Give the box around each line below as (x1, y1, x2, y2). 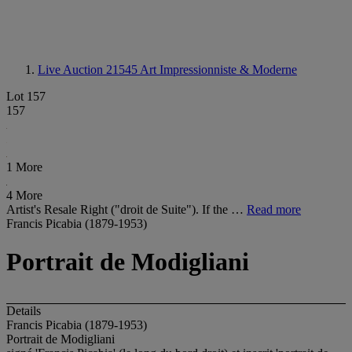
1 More (6, 160, 42, 174)
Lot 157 (6, 90, 46, 103)
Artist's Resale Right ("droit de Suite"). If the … (6, 203, 247, 216)
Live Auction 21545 (38, 63, 140, 76)
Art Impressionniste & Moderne (140, 63, 297, 76)
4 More (6, 189, 42, 202)
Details (6, 303, 41, 317)
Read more (247, 203, 301, 216)
